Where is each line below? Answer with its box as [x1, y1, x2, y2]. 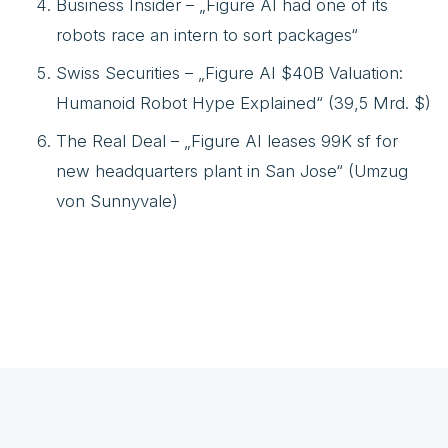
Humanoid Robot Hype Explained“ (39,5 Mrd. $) [56, 93, 431, 113]
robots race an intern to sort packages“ [56, 25, 358, 45]
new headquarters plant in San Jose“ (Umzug [56, 161, 408, 181]
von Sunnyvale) [56, 191, 178, 211]
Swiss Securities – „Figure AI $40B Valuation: [56, 63, 403, 83]
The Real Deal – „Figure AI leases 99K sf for [56, 131, 398, 151]
